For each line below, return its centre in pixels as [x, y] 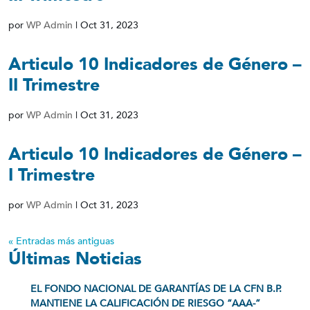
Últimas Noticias [75, 259]
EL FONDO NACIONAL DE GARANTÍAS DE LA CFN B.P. [156, 289]
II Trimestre [54, 85]
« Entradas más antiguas [61, 241]
